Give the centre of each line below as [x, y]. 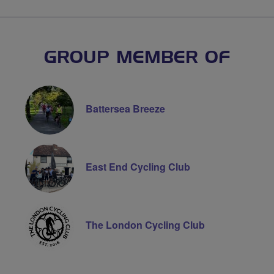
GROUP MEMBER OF [137, 58]
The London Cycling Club [145, 225]
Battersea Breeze [125, 109]
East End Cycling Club [138, 167]
